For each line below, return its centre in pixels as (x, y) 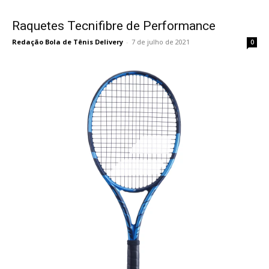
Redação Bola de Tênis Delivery (68, 41)
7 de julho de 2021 (161, 41)
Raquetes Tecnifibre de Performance (114, 26)
